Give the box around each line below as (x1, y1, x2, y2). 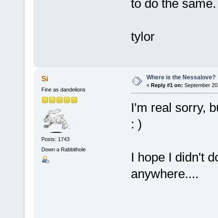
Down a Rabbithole (41, 146, 86, 153)
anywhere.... (130, 166, 199, 182)
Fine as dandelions (41, 87, 86, 93)
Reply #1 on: (150, 82, 183, 89)
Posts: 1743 (41, 136, 70, 143)
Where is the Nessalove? (146, 74, 216, 81)
